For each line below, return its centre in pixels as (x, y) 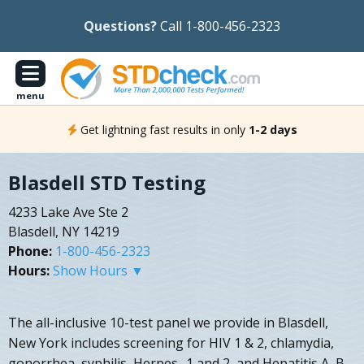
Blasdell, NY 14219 (64, 232)
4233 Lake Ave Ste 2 (68, 212)
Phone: (30, 251)
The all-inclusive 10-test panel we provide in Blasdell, (168, 323)
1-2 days (273, 129)
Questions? (120, 26)
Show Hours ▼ (98, 271)
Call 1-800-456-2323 (220, 26)
